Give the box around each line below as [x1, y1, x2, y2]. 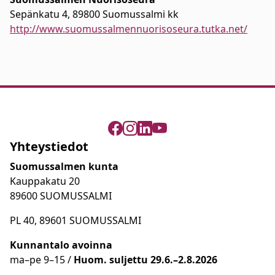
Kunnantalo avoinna [10, 238, 112, 252]
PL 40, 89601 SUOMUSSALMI [10, 213, 141, 227]
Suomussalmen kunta [10, 159, 118, 173]
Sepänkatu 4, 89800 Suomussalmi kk [10, 7, 179, 21]
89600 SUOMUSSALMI [10, 188, 112, 203]
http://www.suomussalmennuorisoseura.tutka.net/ [10, 21, 247, 36]
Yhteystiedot [10, 137, 88, 155]
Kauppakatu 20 [10, 174, 80, 188]
